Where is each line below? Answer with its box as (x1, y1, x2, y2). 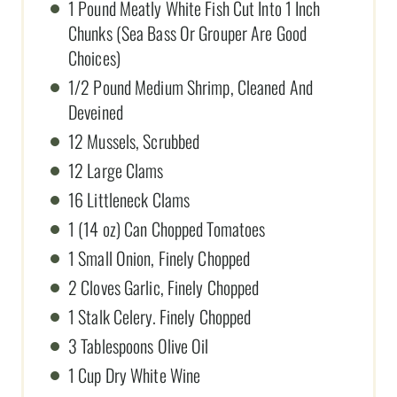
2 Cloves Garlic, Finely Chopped (68, 274, 260, 301)
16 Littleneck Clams (68, 186, 191, 214)
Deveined (68, 98, 123, 126)
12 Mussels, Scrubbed (68, 128, 200, 155)
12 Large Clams (68, 157, 164, 184)
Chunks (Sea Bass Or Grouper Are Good (68, 19, 307, 47)
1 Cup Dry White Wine (68, 362, 201, 389)
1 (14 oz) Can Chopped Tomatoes (68, 215, 266, 243)
